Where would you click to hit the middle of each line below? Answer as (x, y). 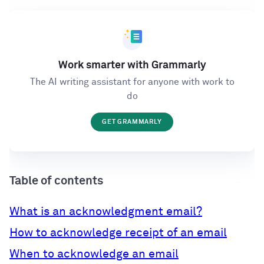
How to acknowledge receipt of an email (118, 232)
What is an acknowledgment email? (106, 211)
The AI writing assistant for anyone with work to (132, 82)
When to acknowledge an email (94, 254)
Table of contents (56, 181)
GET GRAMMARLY (132, 122)
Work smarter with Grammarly (132, 66)
